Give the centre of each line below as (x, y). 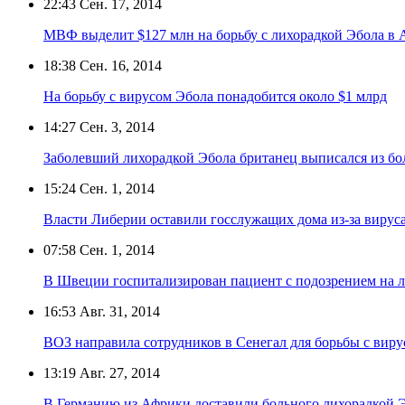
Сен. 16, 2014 (119, 66)
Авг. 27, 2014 (118, 373)
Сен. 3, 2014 (115, 127)
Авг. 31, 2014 (118, 312)
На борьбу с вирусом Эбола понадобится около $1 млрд (215, 97)
